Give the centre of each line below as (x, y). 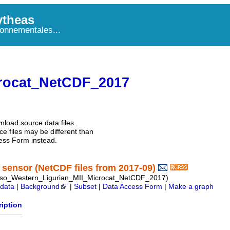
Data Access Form (132, 187)
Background (40, 187)
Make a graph (191, 187)
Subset (85, 187)
